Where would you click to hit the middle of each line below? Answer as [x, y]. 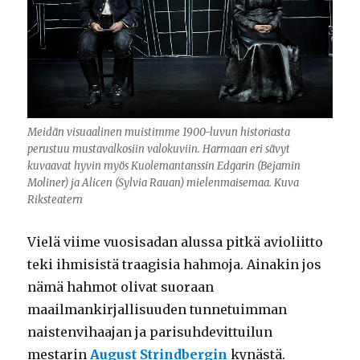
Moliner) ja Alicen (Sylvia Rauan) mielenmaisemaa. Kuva [164, 183]
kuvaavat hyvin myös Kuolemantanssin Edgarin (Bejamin [164, 166]
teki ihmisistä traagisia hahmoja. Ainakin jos [175, 265]
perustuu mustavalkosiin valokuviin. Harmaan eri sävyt [159, 149]
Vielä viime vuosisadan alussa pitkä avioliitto [176, 242]
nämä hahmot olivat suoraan [121, 287]
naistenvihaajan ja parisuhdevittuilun [150, 332]
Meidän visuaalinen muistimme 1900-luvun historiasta [159, 133]
